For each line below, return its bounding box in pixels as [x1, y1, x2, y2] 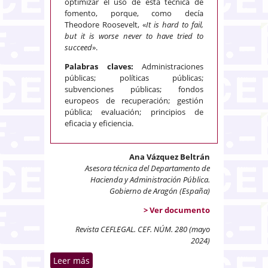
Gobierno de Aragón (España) [109, 185, 210, 197]
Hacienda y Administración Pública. [90, 174, 210, 185]
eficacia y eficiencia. [65, 118, 133, 129]
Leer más [53, 255, 90, 267]
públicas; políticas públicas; [65, 72, 203, 84]
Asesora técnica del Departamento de [85, 163, 210, 174]
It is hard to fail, [146, 19, 203, 31]
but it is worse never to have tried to [65, 31, 203, 42]
